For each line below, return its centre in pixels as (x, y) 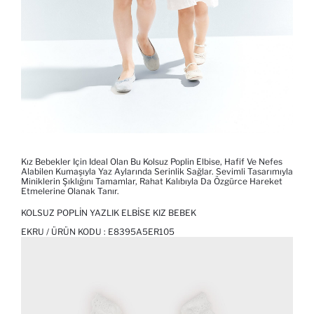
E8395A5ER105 (141, 232)
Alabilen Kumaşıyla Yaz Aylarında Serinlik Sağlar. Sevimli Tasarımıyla (157, 172)
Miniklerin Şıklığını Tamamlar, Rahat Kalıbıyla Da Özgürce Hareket (152, 182)
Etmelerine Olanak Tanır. (70, 191)
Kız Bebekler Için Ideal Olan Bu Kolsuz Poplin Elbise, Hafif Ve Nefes (152, 162)
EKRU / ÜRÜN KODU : (64, 232)
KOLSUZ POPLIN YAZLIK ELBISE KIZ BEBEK (109, 213)
